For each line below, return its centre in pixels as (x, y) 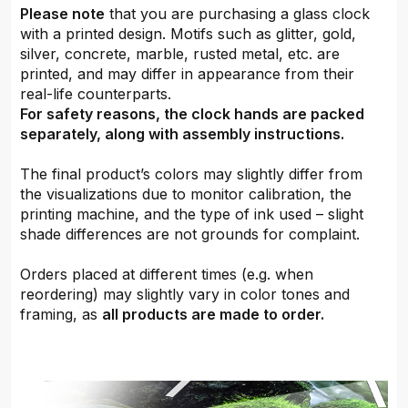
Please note (62, 14)
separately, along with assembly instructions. (182, 134)
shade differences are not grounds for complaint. (190, 234)
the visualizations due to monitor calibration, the (186, 194)
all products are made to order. (213, 314)
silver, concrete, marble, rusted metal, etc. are (180, 54)
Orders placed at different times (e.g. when (167, 274)
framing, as (61, 314)
